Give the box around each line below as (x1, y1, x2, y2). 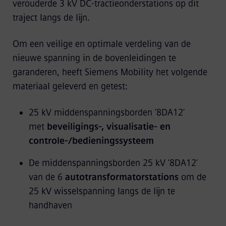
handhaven (28, 200, 72, 211)
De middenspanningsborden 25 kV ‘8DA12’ (28, 157, 198, 168)
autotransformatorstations (65, 172, 181, 183)
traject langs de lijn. (12, 12, 90, 23)
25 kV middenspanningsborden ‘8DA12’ (28, 107, 185, 118)
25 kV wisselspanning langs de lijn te (28, 186, 175, 197)
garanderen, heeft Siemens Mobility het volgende (12, 67, 207, 78)
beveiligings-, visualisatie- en (46, 121, 171, 132)
